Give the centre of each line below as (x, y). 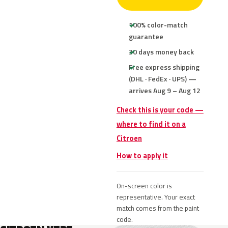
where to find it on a (151, 124)
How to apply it (142, 156)
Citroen (129, 138)
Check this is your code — (160, 110)
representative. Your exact (155, 197)
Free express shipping (164, 67)
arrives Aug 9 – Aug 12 (164, 90)
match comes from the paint (158, 208)
